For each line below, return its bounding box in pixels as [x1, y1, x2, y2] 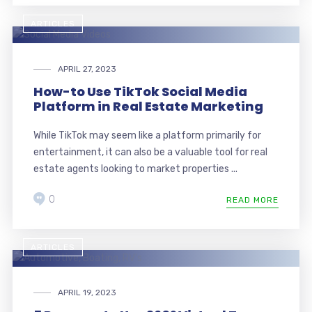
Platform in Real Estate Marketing [33, 97, 263, 115]
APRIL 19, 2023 [57, 287, 116, 297]
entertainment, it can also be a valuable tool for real [33, 146, 267, 158]
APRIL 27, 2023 [57, 63, 116, 74]
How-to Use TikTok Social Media [33, 82, 247, 100]
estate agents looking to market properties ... [33, 162, 237, 175]
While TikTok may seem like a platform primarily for [33, 129, 261, 141]
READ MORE [226, 194, 279, 205]
